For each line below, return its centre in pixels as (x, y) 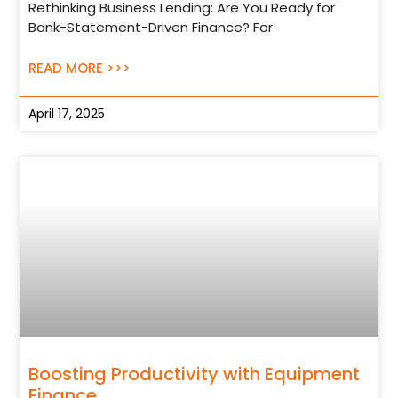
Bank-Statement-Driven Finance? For (151, 28)
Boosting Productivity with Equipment (195, 374)
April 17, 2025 (67, 114)
